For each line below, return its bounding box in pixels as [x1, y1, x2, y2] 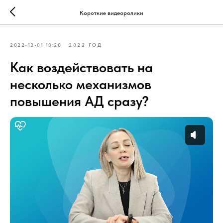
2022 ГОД [69, 42, 102, 48]
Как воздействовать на [10, 59, 153, 76]
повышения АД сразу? [10, 93, 149, 110]
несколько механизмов [10, 76, 151, 93]
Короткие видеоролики [80, 9, 143, 16]
